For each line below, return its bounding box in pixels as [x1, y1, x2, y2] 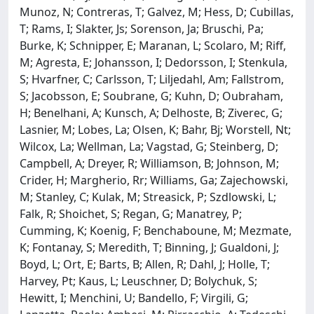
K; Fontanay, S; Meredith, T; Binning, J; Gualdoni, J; [20, 239, 279, 255]
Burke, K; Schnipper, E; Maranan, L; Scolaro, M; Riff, [20, 37, 286, 53]
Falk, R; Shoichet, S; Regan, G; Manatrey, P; [20, 205, 242, 221]
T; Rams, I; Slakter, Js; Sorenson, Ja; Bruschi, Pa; [20, 20, 264, 36]
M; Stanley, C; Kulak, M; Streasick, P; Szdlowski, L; [20, 189, 276, 205]
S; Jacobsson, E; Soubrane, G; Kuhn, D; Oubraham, [20, 88, 283, 104]
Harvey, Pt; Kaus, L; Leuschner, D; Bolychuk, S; [20, 273, 257, 289]
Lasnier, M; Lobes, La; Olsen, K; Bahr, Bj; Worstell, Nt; [20, 121, 291, 137]
